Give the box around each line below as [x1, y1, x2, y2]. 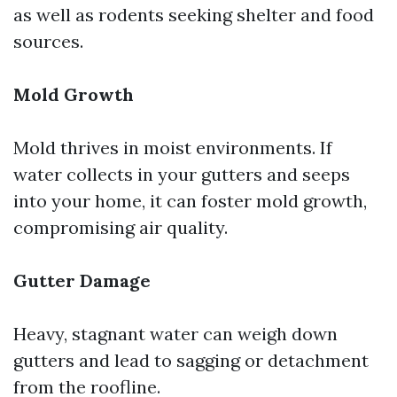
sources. [13, 30, 83, 52]
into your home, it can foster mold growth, [13, 190, 367, 212]
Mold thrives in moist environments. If [13, 136, 332, 159]
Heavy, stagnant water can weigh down [13, 323, 338, 345]
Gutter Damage [13, 269, 151, 292]
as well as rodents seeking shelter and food [13, 4, 374, 26]
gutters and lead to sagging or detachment [13, 349, 369, 371]
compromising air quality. [13, 216, 228, 238]
